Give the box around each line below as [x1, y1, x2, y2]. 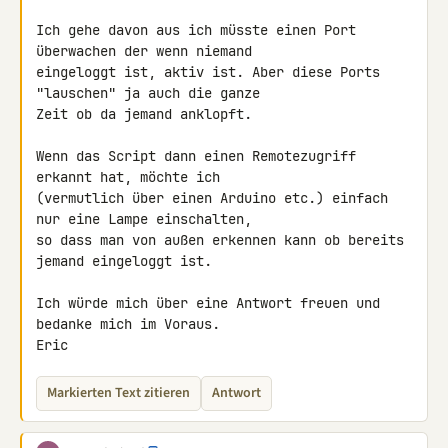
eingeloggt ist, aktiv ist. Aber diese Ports [36, 63, 380, 81]
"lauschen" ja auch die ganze [36, 84, 268, 102]
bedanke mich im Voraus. [36, 315, 220, 333]
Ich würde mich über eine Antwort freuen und [36, 294, 380, 312]
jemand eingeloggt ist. [36, 252, 212, 270]
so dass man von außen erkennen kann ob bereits [36, 231, 404, 249]
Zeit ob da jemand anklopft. [36, 105, 252, 123]
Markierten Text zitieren [47, 383, 190, 403]
